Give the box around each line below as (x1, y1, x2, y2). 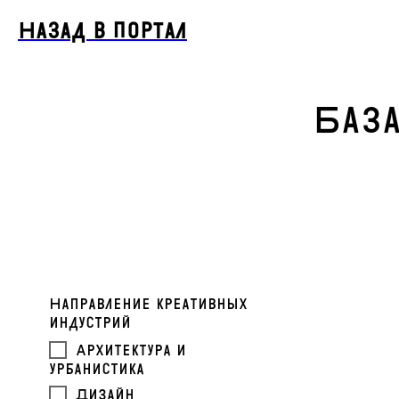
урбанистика (49, 360, 144, 379)
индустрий (49, 313, 131, 332)
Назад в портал (18, 18, 187, 45)
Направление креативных (49, 295, 248, 313)
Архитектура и (76, 341, 186, 360)
